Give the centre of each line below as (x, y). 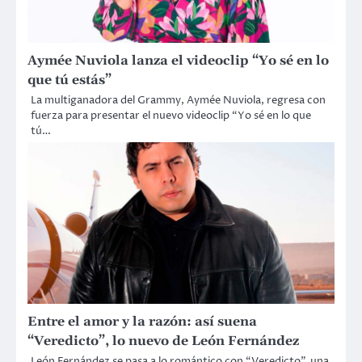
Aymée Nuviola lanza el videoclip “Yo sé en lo (178, 60)
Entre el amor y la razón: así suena (142, 321)
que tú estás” (69, 80)
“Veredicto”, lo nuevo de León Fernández (163, 341)
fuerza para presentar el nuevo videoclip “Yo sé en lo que (171, 115)
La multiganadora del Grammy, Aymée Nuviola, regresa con (178, 100)
